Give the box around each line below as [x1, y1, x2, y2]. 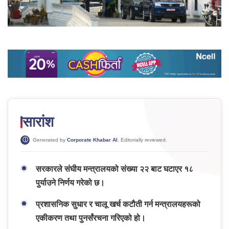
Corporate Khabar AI [67, 137, 118, 143]
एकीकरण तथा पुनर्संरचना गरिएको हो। [36, 214, 146, 223]
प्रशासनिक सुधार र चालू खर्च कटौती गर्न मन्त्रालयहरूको [36, 200, 200, 209]
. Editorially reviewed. [118, 137, 167, 143]
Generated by [33, 137, 65, 143]
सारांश [22, 114, 54, 130]
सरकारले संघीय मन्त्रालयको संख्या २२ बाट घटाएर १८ [36, 165, 193, 174]
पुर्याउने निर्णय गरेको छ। [36, 178, 105, 188]
